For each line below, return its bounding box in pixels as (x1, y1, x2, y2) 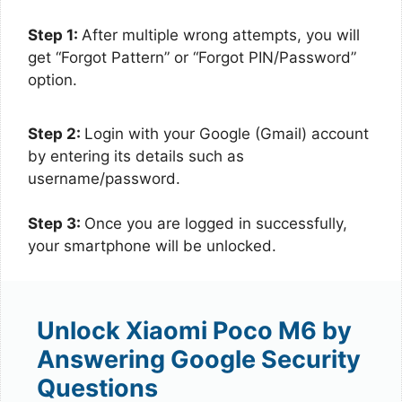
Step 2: (28, 124, 84, 143)
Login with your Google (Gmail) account (84, 124, 369, 143)
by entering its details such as (28, 146, 244, 165)
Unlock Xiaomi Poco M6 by (37, 315, 352, 345)
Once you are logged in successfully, (84, 214, 347, 233)
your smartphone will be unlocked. (28, 237, 276, 256)
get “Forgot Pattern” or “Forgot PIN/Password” (28, 48, 356, 67)
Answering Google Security (37, 344, 361, 374)
